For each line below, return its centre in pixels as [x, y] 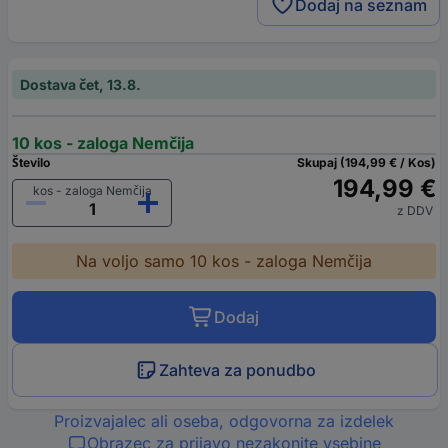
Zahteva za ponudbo [237, 369]
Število [31, 162]
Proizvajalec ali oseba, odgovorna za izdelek [224, 420]
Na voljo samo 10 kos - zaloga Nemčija [224, 260]
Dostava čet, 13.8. [80, 84]
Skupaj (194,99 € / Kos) [366, 162]
